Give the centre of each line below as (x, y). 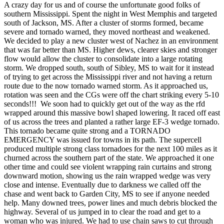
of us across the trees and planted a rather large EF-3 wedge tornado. (112, 122)
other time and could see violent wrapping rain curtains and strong (108, 167)
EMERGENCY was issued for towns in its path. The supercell (103, 140)
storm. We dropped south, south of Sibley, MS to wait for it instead (109, 68)
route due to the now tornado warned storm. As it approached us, (106, 86)
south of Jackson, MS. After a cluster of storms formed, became (104, 23)
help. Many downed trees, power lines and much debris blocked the (110, 203)
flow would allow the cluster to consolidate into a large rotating (103, 59)
